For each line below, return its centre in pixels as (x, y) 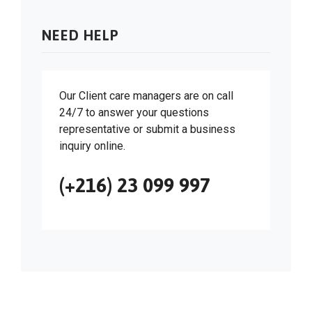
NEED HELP (80, 35)
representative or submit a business (147, 129)
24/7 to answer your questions (134, 112)
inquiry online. (92, 146)
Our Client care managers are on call (146, 95)
